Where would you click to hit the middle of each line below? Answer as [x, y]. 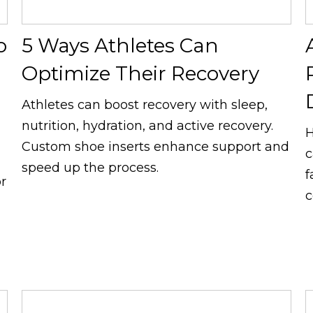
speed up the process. [90, 167]
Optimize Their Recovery [140, 73]
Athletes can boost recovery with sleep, [144, 104]
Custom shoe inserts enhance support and [155, 146]
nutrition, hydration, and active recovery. [147, 125]
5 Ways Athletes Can [120, 45]
